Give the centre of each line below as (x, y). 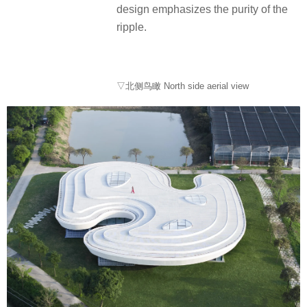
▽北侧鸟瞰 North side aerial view (183, 86)
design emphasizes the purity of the (202, 10)
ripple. (132, 27)
